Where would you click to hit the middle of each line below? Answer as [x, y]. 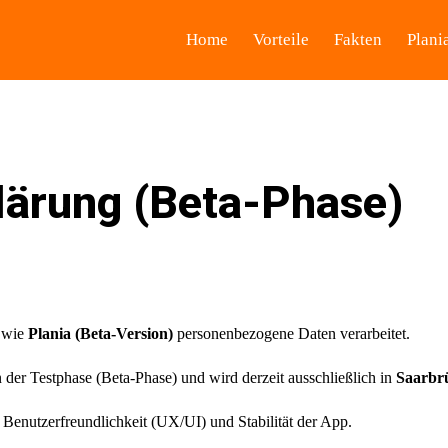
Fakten [358, 39]
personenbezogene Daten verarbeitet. [291, 333]
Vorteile [281, 39]
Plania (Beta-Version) [100, 333]
